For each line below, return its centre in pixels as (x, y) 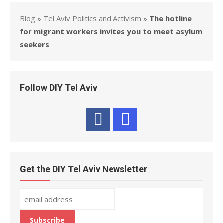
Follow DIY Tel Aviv (58, 87)
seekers (35, 44)
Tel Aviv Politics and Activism (92, 18)
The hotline (170, 18)
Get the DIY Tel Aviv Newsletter (84, 169)
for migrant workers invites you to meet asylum (111, 31)
